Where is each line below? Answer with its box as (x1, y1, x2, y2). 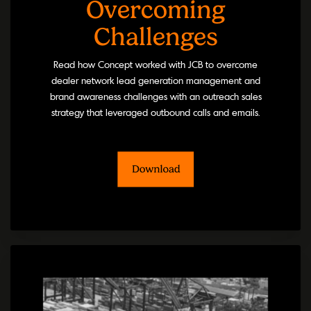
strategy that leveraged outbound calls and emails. (51, 106, 260, 119)
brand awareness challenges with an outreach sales (49, 90, 262, 103)
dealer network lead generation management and (51, 74, 260, 87)
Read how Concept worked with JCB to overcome (53, 58, 258, 71)
